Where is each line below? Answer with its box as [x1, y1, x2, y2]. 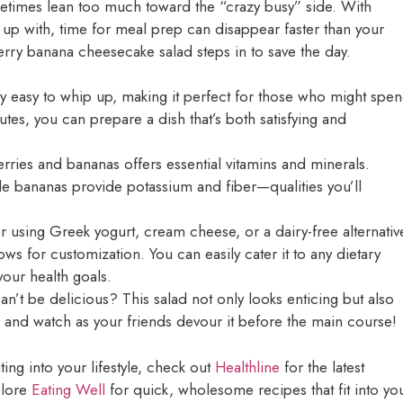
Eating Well [31, 378, 105, 400]
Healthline [215, 355, 280, 378]
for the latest [280, 355, 364, 378]
